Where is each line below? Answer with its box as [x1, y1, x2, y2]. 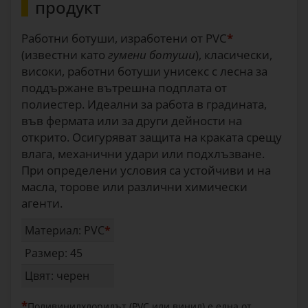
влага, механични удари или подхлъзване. [21, 146, 265, 162]
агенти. [21, 195, 63, 211]
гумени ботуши [108, 47, 195, 63]
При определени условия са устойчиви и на [21, 162, 271, 178]
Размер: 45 [25, 245, 82, 261]
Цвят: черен [25, 268, 89, 283]
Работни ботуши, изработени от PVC [21, 30, 227, 46]
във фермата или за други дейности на [21, 113, 242, 129]
